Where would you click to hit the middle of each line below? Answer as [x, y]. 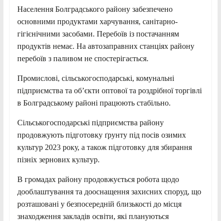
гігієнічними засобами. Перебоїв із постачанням [98, 34]
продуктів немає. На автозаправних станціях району [107, 46]
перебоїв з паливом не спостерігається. [83, 58]
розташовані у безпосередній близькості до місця [99, 204]
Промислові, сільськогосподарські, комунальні [95, 78]
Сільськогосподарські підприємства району [90, 122]
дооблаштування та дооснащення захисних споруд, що [109, 191]
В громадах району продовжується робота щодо [98, 179]
